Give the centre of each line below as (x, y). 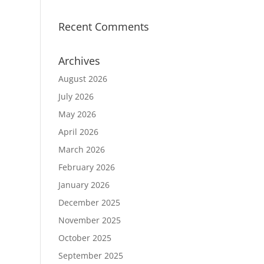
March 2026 (81, 149)
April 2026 (78, 132)
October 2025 (85, 238)
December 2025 (89, 202)
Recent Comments (103, 27)
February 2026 (86, 167)
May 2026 (77, 114)
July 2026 (76, 96)
